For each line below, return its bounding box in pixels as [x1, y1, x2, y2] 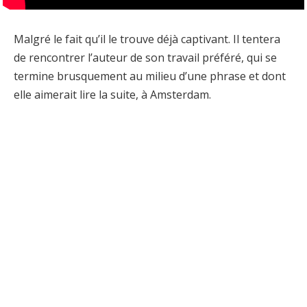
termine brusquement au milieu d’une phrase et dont [14, 68, 286, 84]
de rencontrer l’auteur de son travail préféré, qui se [14, 49, 277, 65]
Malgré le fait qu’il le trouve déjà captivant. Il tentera [14, 31, 280, 47]
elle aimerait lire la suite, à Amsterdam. [14, 86, 211, 102]
